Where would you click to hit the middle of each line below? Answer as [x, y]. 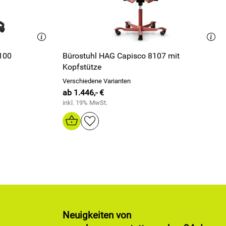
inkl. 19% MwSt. [85, 103]
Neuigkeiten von [97, 215]
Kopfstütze [82, 67]
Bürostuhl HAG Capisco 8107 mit [121, 56]
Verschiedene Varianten [97, 81]
